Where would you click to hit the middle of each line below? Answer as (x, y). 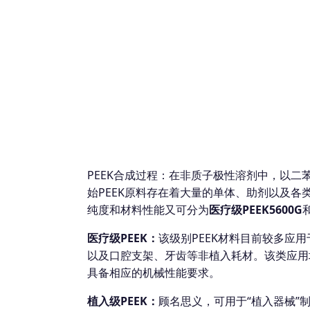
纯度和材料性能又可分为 (148, 209)
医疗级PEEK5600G (256, 209)
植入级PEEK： (123, 301)
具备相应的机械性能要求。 (154, 272)
